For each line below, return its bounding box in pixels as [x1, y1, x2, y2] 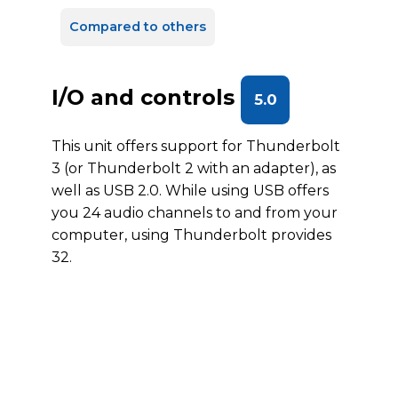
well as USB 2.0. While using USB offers [52, 182, 329, 199]
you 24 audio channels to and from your [52, 204, 338, 221]
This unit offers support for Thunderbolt [52, 138, 340, 155]
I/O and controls [52, 84, 241, 110]
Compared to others [69, 19, 206, 35]
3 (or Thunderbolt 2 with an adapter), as [52, 160, 336, 177]
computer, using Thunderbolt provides [52, 227, 331, 243]
